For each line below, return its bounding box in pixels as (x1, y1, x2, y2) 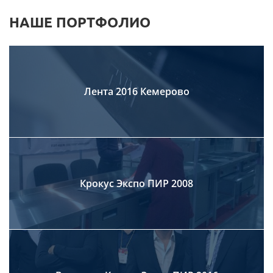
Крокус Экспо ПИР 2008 (80, 177, 193, 190)
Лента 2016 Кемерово (83, 85, 190, 98)
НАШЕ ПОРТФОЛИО (9, 15, 151, 30)
